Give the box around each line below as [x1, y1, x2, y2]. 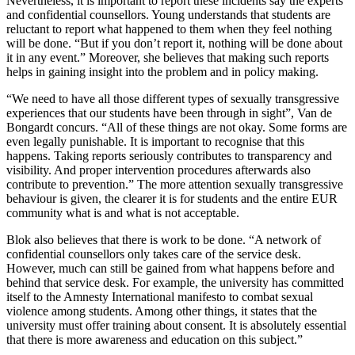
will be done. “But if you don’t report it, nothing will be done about [6, 36, 342, 51]
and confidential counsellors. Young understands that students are [6, 8, 330, 22]
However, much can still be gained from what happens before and [6, 261, 334, 276]
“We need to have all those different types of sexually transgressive [6, 92, 339, 106]
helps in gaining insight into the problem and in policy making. [6, 65, 319, 79]
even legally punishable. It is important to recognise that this [6, 135, 304, 149]
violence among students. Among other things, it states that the [6, 304, 317, 319]
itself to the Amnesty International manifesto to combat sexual [6, 290, 313, 304]
